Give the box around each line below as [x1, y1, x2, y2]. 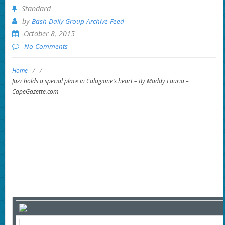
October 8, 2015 [23, 28, 75, 38]
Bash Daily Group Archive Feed [31, 16, 124, 26]
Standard [21, 3, 51, 13]
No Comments [24, 41, 68, 51]
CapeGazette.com [12, 87, 58, 96]
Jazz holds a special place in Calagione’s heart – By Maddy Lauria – [12, 77, 189, 86]
